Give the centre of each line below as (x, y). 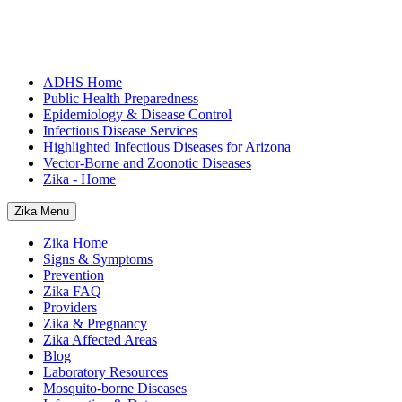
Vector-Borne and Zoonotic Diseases (147, 163)
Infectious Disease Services (120, 131)
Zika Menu (42, 212)
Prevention (74, 275)
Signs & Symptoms (98, 259)
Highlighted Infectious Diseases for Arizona (167, 147)
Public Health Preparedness (121, 99)
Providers (70, 308)
